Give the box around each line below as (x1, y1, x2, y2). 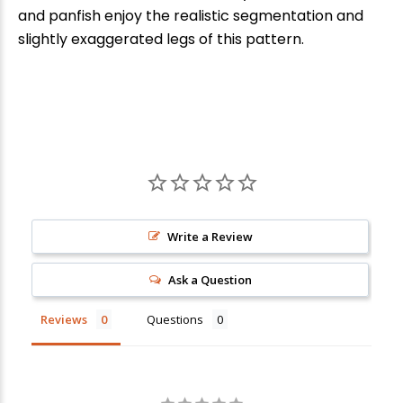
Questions (147, 310, 203, 327)
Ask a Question (167, 271, 252, 288)
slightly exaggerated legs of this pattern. (18, 28, 304, 49)
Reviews (40, 310, 87, 327)
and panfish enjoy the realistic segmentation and (18, 4, 363, 26)
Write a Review (166, 228, 253, 245)
